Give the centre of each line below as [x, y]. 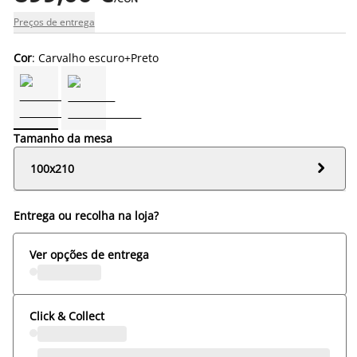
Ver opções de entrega [89, 254]
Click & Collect [67, 316]
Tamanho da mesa [63, 138]
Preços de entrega [54, 22]
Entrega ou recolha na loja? [86, 215]
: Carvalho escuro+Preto [95, 57]
